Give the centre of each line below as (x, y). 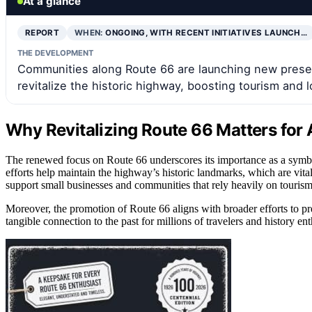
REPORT (42, 33)
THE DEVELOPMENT (55, 53)
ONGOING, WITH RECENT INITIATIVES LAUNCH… (206, 33)
